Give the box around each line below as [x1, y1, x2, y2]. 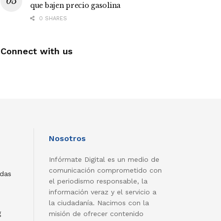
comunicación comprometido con [48, 166, 162, 175]
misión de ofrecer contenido [48, 210, 144, 218]
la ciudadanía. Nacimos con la [48, 199, 149, 207]
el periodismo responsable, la [48, 177, 147, 185]
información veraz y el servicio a [48, 188, 156, 196]
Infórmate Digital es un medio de [48, 155, 159, 164]
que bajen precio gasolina [30, 1, 121, 10]
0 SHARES [37, 15, 67, 22]
